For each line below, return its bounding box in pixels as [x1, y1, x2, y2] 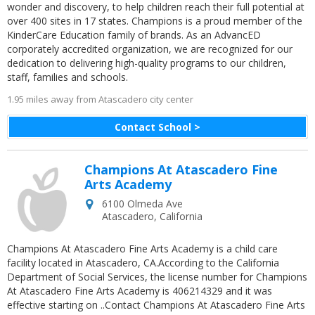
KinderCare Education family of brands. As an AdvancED [7, 28, 261, 41]
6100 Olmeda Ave [102, 197, 183, 210]
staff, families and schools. [7, 70, 128, 84]
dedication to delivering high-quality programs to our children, [7, 56, 286, 70]
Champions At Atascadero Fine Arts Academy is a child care [7, 242, 278, 255]
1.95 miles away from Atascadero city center [7, 93, 193, 105]
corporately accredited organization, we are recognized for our [7, 42, 292, 56]
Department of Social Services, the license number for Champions [7, 270, 307, 283]
